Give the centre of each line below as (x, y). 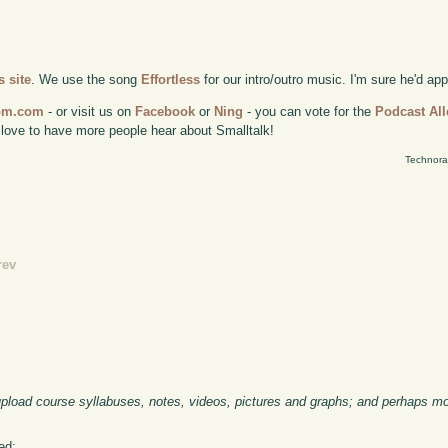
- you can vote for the (309, 111)
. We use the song (86, 79)
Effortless (171, 79)
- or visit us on (90, 111)
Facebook (165, 111)
